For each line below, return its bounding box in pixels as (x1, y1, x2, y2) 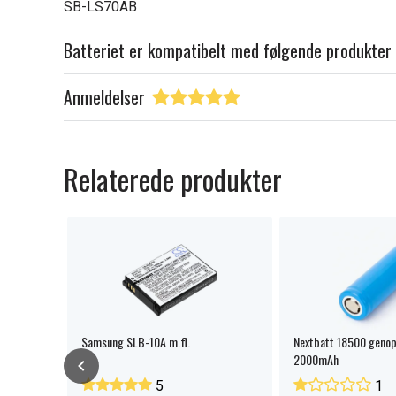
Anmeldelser (64, 84, 145, 110)
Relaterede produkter (64, 158, 282, 200)
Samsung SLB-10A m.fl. (81, 332, 190, 351)
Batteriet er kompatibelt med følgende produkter (64, 37, 392, 64)
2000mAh (293, 350, 339, 369)
